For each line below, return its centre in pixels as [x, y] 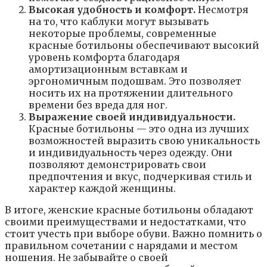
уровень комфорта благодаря [104, 58]
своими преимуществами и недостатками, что [125, 222]
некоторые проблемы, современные [122, 34]
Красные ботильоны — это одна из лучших [139, 129]
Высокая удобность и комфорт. [112, 10]
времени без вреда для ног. [98, 105]
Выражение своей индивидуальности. [132, 117]
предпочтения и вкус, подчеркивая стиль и [140, 177]
